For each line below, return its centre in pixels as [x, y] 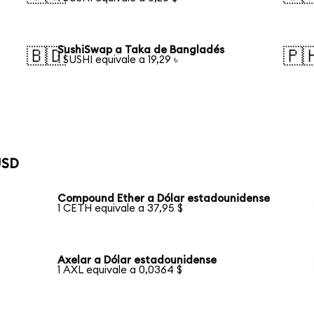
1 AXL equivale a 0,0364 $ [120, 270]
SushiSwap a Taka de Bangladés [141, 50]
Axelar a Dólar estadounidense [137, 260]
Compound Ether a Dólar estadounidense [164, 199]
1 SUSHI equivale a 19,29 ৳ [118, 60]
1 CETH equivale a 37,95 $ [121, 209]
